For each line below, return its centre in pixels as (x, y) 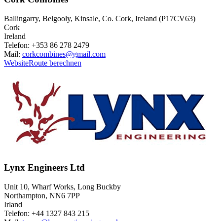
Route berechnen (55, 63)
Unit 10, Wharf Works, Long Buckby (62, 187)
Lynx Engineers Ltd (44, 168)
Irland (13, 205)
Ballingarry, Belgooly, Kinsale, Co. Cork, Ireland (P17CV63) (100, 18)
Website (16, 63)
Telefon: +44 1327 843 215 (47, 214)
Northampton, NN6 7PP (42, 196)
